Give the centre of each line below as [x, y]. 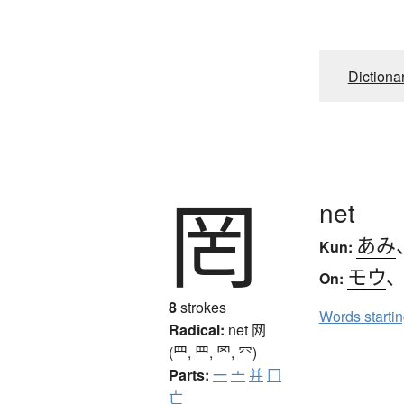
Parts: [189, 374]
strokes [202, 307]
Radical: [197, 329]
